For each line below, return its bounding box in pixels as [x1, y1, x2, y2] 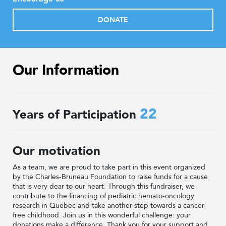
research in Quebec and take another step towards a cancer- [13, 201, 206, 210]
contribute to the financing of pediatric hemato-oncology [13, 191, 194, 201]
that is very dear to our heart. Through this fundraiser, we [13, 182, 195, 191]
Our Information [13, 61, 119, 80]
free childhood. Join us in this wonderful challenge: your [13, 210, 191, 220]
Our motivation [13, 143, 100, 159]
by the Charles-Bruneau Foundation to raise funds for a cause [13, 172, 208, 182]
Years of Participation [13, 106, 140, 123]
